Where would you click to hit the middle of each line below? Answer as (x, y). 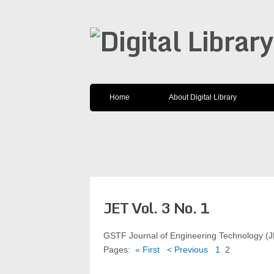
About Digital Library (203, 97)
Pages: (118, 250)
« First (147, 250)
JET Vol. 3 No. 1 (157, 208)
